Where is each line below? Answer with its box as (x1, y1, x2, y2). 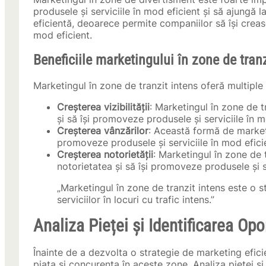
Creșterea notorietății (57, 148, 153, 161)
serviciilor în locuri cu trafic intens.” (57, 194, 214, 206)
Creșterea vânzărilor (57, 125, 148, 137)
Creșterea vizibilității (57, 101, 150, 113)
